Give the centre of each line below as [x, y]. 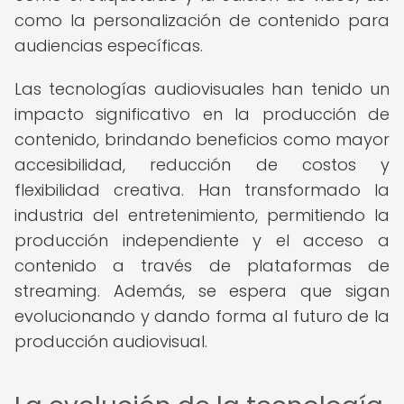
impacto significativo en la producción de [202, 114]
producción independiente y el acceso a [202, 240]
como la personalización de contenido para [202, 20]
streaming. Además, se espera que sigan [202, 291]
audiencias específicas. [109, 46]
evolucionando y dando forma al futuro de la [202, 316]
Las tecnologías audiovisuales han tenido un [202, 89]
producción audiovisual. [111, 341]
